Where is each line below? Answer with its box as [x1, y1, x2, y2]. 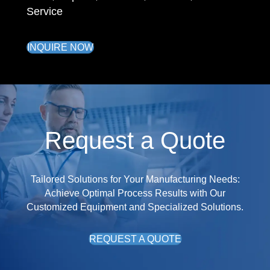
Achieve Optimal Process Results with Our [45, 188, 225, 198]
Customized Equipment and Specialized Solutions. [27, 202, 243, 212]
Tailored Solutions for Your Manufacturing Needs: [30, 174, 240, 184]
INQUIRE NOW [27, 42, 93, 52]
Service [27, 5, 63, 17]
